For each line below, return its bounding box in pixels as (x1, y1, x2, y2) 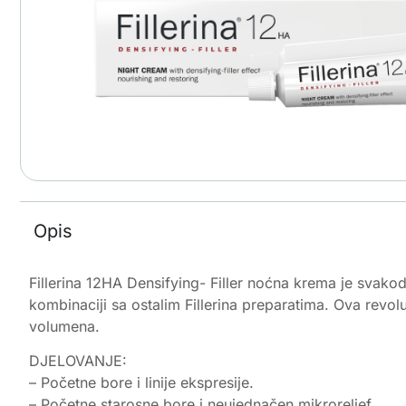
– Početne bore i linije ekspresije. (29, 372, 254, 391)
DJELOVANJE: (29, 351, 127, 370)
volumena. (29, 316, 100, 335)
